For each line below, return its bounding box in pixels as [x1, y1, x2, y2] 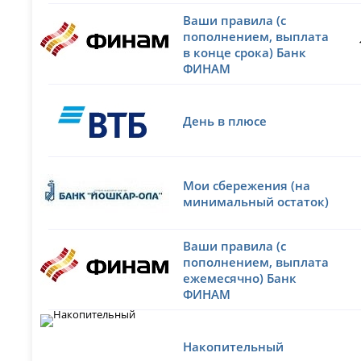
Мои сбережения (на [183, 176, 311, 193]
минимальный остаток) [183, 193, 330, 210]
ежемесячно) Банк [183, 269, 297, 286]
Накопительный [183, 338, 284, 355]
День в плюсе [183, 112, 268, 129]
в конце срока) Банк [183, 44, 307, 60]
